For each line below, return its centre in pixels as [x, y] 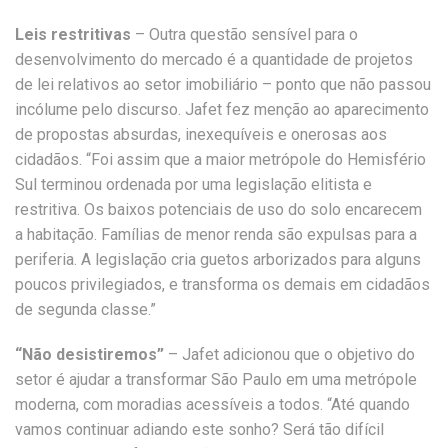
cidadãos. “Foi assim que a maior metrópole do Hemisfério [220, 159]
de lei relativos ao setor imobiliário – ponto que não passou [223, 84]
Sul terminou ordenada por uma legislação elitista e [193, 184]
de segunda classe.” [85, 309]
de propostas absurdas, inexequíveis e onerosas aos [201, 134]
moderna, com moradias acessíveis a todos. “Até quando [212, 404]
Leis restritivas [75, 34]
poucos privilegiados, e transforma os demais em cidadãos [222, 284]
